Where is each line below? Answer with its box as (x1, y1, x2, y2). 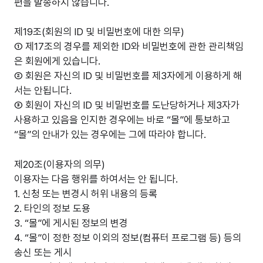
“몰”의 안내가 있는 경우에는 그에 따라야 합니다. (14, 129, 206, 140)
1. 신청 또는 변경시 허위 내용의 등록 (14, 187, 157, 200)
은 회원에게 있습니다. (14, 55, 100, 67)
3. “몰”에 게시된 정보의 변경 (14, 217, 128, 229)
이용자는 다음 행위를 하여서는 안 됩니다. (14, 173, 178, 185)
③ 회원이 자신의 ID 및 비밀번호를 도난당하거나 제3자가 (14, 99, 240, 111)
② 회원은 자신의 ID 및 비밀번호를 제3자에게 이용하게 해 (14, 70, 242, 82)
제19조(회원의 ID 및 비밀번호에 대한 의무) (14, 26, 184, 38)
